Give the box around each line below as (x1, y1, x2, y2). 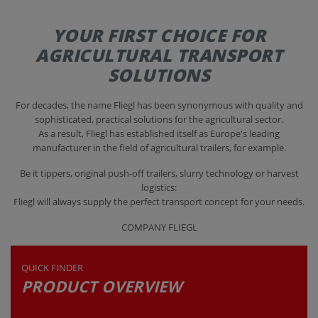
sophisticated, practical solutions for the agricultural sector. (35, 112, 283, 126)
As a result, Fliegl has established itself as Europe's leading (38, 126, 280, 140)
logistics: (141, 180, 177, 194)
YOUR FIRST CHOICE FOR (52, 23, 266, 47)
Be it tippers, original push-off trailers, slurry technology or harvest (19, 166, 299, 180)
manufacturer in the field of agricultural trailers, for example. (32, 141, 286, 154)
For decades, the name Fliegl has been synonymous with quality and (15, 98, 303, 111)
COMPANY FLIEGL (121, 220, 197, 234)
